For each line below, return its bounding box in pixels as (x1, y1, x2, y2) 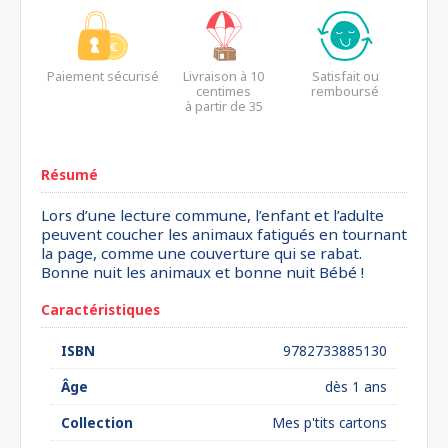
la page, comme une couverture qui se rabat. (41, 243, 362, 263)
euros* (202, 112, 246, 130)
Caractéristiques (41, 300, 160, 319)
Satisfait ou (311, 67, 379, 85)
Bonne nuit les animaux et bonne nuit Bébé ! (41, 262, 364, 282)
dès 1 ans (325, 377, 387, 396)
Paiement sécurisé (46, 67, 159, 85)
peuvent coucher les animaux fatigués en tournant (41, 224, 407, 244)
